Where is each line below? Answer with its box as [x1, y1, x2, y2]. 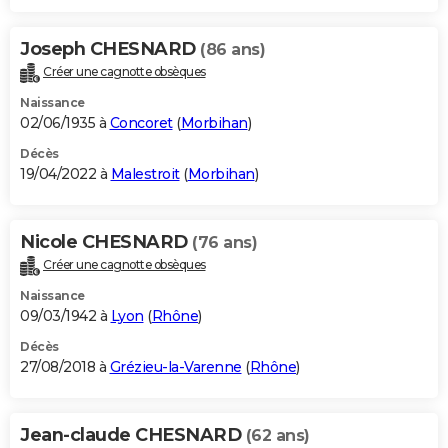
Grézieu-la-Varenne [109, 358, 242, 377]
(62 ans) [245, 426, 310, 446]
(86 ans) [200, 40, 265, 60]
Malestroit [110, 165, 180, 184]
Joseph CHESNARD [20, 38, 200, 61]
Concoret [109, 114, 173, 133]
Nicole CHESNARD [20, 231, 192, 254]
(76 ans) [192, 233, 257, 253]
